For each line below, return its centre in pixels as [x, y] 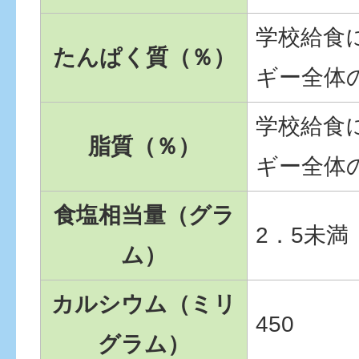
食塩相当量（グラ [144, 216]
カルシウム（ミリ [144, 305]
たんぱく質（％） [144, 58]
